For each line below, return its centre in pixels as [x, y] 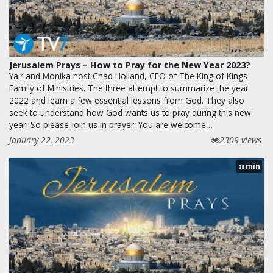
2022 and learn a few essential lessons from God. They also [127, 101]
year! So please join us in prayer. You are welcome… [111, 125]
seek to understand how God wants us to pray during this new [130, 113]
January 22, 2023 [42, 140]
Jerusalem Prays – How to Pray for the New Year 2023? [130, 65]
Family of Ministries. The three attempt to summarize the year [129, 88]
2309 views [240, 140]
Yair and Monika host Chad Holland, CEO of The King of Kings [128, 76]
